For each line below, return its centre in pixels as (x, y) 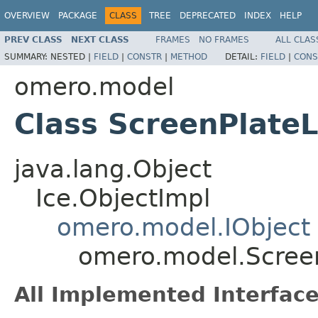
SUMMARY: (27, 56)
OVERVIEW (27, 16)
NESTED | (72, 56)
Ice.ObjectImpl (123, 198)
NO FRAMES (224, 39)
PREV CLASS (33, 39)
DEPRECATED (208, 16)
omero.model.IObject (183, 227)
